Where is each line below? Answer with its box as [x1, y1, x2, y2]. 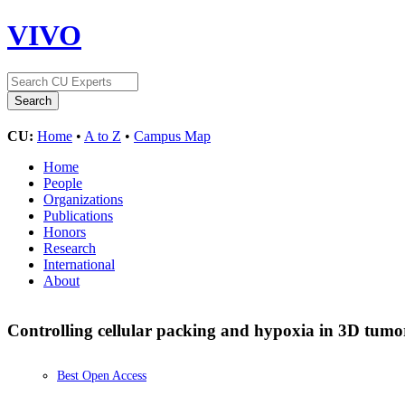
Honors [43, 223, 86, 240]
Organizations [43, 191, 123, 207]
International [43, 256, 115, 272]
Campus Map [134, 127, 211, 144]
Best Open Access [57, 369, 146, 383]
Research [43, 240, 96, 256]
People [43, 174, 82, 191]
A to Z [84, 127, 121, 144]
